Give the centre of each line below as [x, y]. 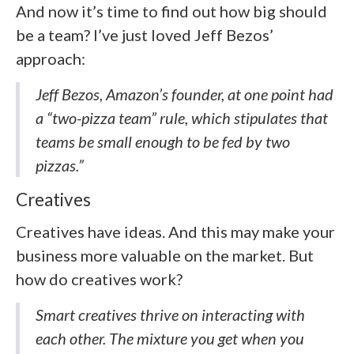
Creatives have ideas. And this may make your [175, 231]
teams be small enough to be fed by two [163, 142]
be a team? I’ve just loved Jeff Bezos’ [145, 35]
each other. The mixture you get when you [170, 338]
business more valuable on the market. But [165, 255]
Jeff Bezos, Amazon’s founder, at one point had [185, 94]
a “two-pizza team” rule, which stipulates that [182, 118]
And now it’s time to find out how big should [171, 11]
